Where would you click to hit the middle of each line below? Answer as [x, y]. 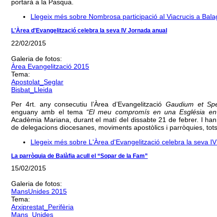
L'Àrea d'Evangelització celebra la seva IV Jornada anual [89, 31]
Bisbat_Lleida [32, 89]
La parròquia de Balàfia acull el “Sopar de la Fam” [79, 156]
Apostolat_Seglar [37, 82]
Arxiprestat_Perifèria [42, 207]
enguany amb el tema [49, 112]
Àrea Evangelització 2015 [50, 66]
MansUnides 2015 [39, 191]
